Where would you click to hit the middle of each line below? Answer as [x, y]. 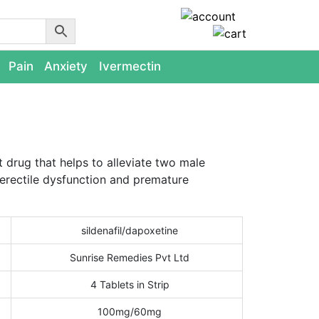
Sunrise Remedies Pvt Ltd [130, 257]
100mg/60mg [130, 312]
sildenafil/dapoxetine [130, 230]
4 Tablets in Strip [130, 284]
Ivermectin [130, 66]
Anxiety [66, 66]
